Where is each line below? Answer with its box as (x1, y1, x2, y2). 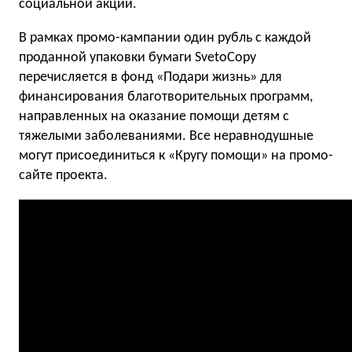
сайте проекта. (19, 168, 108, 183)
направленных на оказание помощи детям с (19, 109, 289, 124)
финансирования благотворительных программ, (19, 90, 313, 104)
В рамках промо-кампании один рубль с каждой (19, 31, 311, 46)
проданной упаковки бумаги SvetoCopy (19, 50, 256, 65)
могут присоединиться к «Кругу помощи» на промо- (19, 148, 333, 163)
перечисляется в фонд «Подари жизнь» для (19, 70, 282, 85)
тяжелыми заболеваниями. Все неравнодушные (19, 129, 313, 144)
